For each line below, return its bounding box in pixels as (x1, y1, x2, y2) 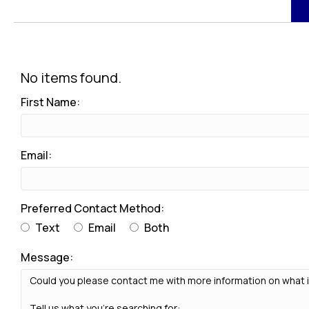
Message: (21, 249, 73, 265)
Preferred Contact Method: (21, 200, 164, 216)
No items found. (21, 68, 121, 87)
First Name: (21, 94, 80, 110)
